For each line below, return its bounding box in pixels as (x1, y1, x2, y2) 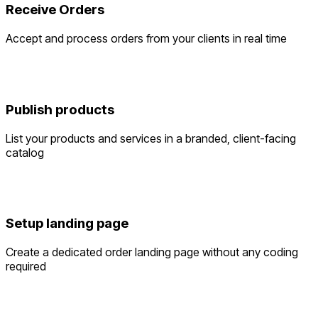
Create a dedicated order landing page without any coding (6, 244, 298, 259)
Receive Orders (6, 1, 104, 18)
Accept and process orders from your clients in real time (6, 31, 287, 46)
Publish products (6, 101, 114, 118)
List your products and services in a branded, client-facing (6, 131, 296, 146)
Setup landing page (6, 215, 128, 232)
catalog (6, 145, 44, 160)
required (6, 258, 46, 273)
